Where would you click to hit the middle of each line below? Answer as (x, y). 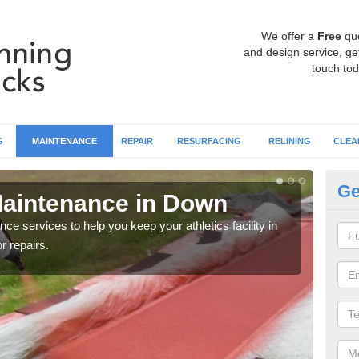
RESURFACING (209, 141)
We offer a (289, 36)
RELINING (289, 141)
